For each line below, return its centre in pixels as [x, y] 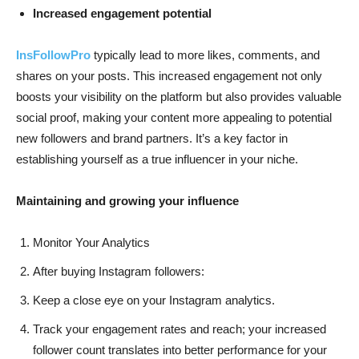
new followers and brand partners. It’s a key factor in [152, 138]
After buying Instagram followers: [119, 271]
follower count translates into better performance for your [180, 349]
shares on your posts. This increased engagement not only [169, 75]
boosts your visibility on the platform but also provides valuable [179, 96]
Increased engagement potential [122, 13]
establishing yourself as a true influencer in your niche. [157, 159]
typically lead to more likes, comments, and [205, 54]
